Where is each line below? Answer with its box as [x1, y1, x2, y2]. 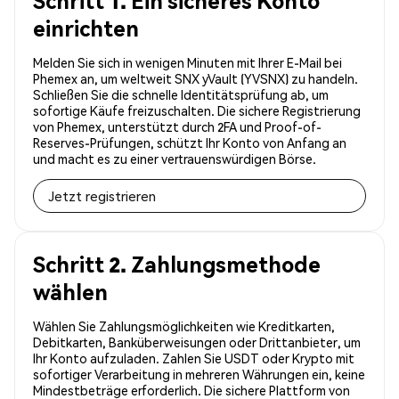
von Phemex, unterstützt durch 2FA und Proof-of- [33, 118, 322, 135]
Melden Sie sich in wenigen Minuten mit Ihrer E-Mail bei [33, 54, 342, 71]
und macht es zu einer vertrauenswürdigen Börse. [33, 151, 316, 167]
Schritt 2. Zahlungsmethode [33, 250, 321, 279]
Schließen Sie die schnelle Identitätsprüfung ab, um [33, 86, 329, 103]
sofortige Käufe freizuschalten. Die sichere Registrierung [33, 102, 361, 119]
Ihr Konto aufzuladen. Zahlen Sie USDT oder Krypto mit [33, 350, 354, 367]
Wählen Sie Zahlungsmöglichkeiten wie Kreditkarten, [33, 318, 335, 335]
